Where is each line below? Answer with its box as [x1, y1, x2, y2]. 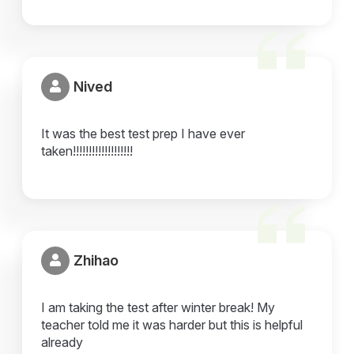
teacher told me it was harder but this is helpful [41, 316, 303, 333]
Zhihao [73, 252, 119, 269]
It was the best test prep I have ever [41, 125, 246, 141]
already [41, 333, 84, 350]
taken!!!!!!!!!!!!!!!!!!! [41, 142, 134, 159]
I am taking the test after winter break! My [41, 299, 276, 315]
